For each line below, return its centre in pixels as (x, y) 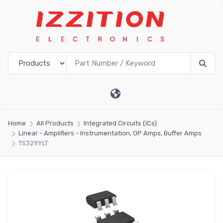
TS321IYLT (33, 143)
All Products (55, 123)
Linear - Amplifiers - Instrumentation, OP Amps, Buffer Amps (110, 133)
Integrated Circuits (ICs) (120, 123)
